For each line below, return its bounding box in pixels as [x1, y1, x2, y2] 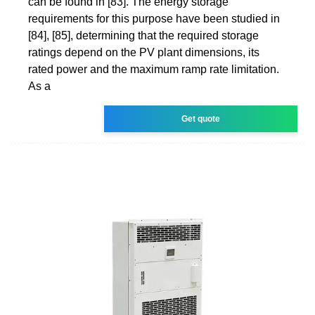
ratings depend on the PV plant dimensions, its [28, 46, 259, 58]
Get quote [181, 113, 221, 124]
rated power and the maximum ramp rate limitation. [28, 63, 279, 75]
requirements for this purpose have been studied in [28, 12, 280, 25]
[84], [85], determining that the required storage [28, 29, 259, 41]
